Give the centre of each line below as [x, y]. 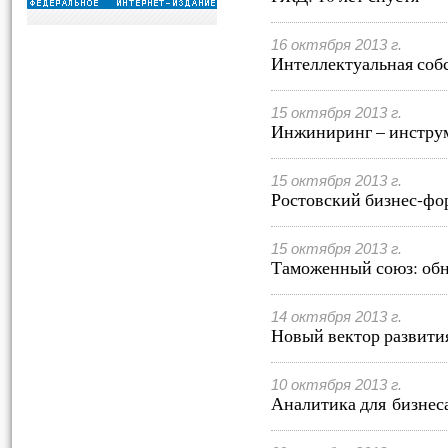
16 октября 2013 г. [336, 45]
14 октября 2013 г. [336, 317]
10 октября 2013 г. [336, 385]
